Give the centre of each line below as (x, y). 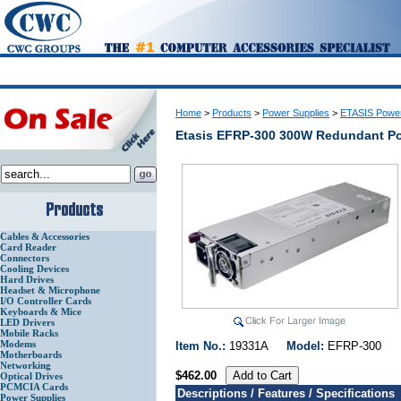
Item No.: (202, 346)
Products (232, 113)
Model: (307, 346)
